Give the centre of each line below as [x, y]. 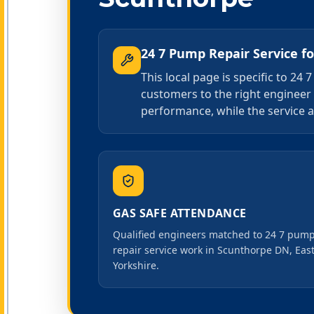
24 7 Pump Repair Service [219, 53]
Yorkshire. [136, 265]
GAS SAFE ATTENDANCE [180, 213]
